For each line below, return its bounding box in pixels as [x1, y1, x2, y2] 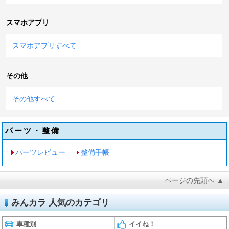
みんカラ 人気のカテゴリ [11, 197, 109, 208]
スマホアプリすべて [12, 41, 77, 50]
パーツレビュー [15, 148, 66, 156]
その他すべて [12, 94, 55, 103]
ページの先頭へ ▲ [165, 176, 224, 185]
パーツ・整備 [5, 126, 60, 135]
